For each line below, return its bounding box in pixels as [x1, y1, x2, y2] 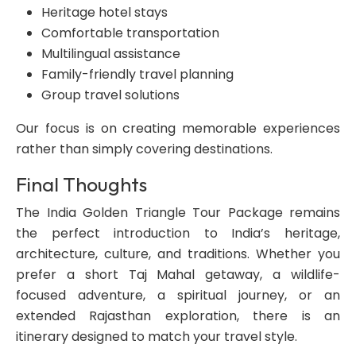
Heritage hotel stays [41, 3, 168, 21]
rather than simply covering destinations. [16, 140, 273, 158]
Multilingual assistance [41, 44, 180, 63]
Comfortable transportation [41, 24, 219, 42]
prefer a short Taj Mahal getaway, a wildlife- [16, 265, 340, 284]
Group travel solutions [41, 86, 180, 104]
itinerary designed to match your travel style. [16, 327, 297, 346]
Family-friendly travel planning [41, 65, 234, 83]
